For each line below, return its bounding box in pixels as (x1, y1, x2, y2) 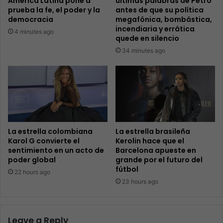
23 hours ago (122, 177, 158, 185)
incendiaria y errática (115, 23, 195, 34)
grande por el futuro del (115, 154, 203, 165)
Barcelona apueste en (115, 145, 196, 155)
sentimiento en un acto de (8, 145, 104, 155)
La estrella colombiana (8, 126, 93, 136)
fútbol (115, 164, 138, 174)
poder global (8, 154, 56, 165)
